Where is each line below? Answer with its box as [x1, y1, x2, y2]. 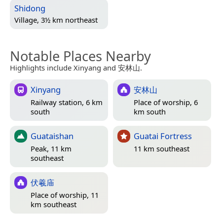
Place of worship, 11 [31, 190, 99, 200]
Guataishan [31, 130, 74, 142]
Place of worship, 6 [134, 97, 198, 108]
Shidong [14, 2, 45, 14]
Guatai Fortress [134, 130, 192, 142]
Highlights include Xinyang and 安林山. [10, 62, 142, 73]
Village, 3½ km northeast [14, 14, 98, 25]
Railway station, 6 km [31, 97, 103, 108]
